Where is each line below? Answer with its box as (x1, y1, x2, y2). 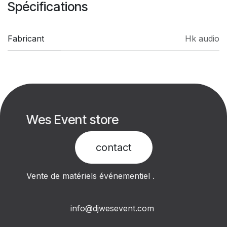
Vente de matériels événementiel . (26, 171, 155, 181)
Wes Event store (26, 112, 122, 128)
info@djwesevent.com (70, 203, 157, 214)
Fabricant (8, 33, 44, 44)
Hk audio (185, 33, 219, 44)
